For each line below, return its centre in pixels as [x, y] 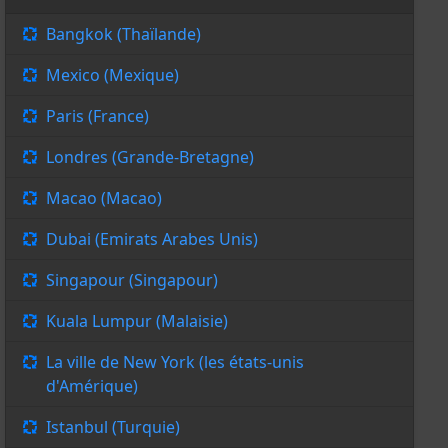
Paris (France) [97, 116]
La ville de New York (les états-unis [174, 362]
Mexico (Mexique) [112, 75]
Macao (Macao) [103, 198]
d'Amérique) [91, 386]
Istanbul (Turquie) [112, 427]
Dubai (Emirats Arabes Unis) [151, 239]
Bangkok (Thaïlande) [123, 34]
